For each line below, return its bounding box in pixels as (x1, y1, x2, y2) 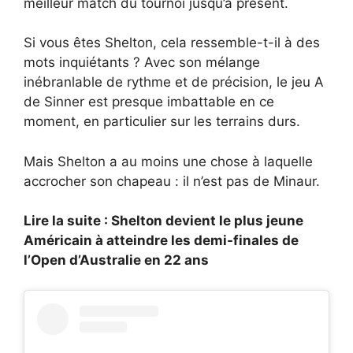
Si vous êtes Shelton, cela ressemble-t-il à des (24, 35, 320, 51)
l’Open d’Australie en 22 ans (24, 252, 209, 269)
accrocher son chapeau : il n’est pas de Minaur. (24, 173, 320, 189)
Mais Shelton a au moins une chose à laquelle (24, 153, 313, 169)
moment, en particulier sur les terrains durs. (24, 113, 300, 130)
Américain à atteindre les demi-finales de (24, 232, 299, 249)
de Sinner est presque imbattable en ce (24, 94, 274, 110)
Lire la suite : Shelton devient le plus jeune (24, 213, 303, 229)
